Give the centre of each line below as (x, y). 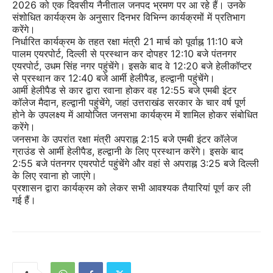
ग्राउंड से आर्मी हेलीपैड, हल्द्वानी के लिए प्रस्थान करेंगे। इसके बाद (128, 151)
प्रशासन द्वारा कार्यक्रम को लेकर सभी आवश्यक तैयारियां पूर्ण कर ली (132, 188)
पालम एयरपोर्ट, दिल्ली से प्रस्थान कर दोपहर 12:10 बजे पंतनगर (124, 54)
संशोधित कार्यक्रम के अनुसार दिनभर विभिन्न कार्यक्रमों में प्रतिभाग (129, 17)
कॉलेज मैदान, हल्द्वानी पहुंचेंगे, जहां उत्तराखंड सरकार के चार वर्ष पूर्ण (129, 103)
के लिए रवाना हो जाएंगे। (55, 176)
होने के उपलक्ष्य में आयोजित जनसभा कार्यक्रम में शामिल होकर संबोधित (135, 115)
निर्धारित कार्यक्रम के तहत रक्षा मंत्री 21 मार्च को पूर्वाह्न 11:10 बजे (127, 42)
